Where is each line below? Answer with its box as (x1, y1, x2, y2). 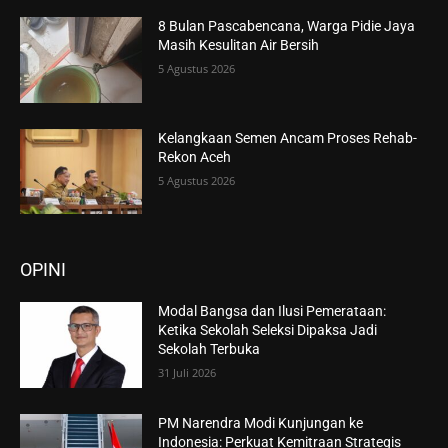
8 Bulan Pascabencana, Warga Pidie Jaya (158, 18, 416, 35)
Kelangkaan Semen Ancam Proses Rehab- (158, 129, 418, 146)
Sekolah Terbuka (158, 341, 261, 358)
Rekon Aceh (158, 148, 232, 165)
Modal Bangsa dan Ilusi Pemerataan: (158, 303, 387, 320)
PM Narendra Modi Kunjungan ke (158, 415, 364, 432)
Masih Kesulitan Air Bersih (158, 37, 320, 54)
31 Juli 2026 (158, 365, 217, 381)
